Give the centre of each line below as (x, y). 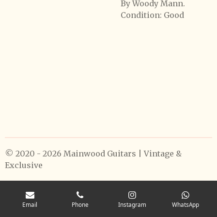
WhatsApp (186, 204)
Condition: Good (152, 15)
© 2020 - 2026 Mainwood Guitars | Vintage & (93, 154)
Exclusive (24, 165)
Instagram (132, 204)
